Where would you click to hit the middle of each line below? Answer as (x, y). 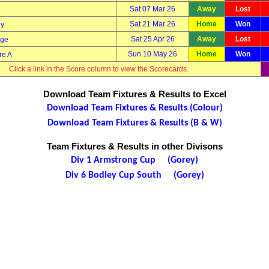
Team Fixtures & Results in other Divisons (134, 146)
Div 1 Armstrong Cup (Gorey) (134, 160)
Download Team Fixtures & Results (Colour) (134, 108)
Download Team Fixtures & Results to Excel (134, 94)
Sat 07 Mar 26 (153, 9)
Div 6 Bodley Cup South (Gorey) (134, 175)
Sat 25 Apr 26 (153, 39)
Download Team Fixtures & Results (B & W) (134, 123)
